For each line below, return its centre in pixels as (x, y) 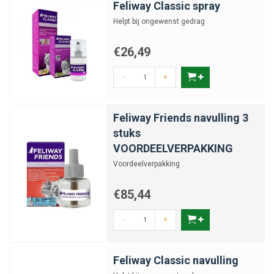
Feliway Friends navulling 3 (181, 118)
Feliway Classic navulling (176, 260)
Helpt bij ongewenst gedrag (159, 21)
